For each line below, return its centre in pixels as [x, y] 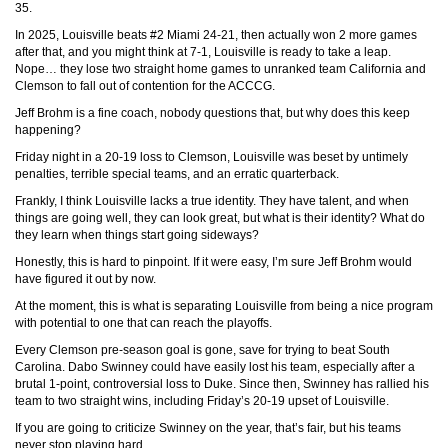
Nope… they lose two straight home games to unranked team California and [220, 69]
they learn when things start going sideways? [137, 235]
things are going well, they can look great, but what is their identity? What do [220, 218]
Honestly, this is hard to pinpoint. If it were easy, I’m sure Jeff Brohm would [213, 262]
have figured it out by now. [85, 279]
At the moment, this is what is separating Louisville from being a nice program [224, 306]
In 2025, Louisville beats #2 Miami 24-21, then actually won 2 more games [216, 35]
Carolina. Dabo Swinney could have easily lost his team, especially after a [215, 367]
